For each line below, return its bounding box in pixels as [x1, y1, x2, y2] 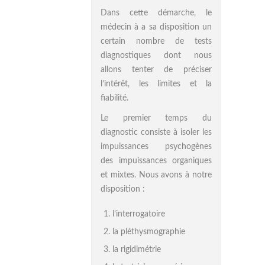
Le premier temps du [101, 114, 212, 122]
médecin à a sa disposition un [101, 23, 212, 31]
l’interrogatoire [112, 210, 165, 218]
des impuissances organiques [101, 157, 212, 165]
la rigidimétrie [112, 245, 161, 254]
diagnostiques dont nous [101, 51, 212, 60]
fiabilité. [101, 94, 128, 102]
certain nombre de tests [101, 37, 212, 46]
